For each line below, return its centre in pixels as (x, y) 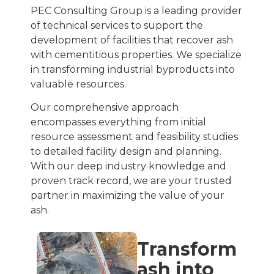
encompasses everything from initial (118, 122)
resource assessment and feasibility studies (134, 136)
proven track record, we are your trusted (131, 180)
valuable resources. (78, 84)
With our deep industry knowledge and (128, 166)
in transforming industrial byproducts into (133, 70)
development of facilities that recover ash (132, 40)
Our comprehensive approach (105, 107)
